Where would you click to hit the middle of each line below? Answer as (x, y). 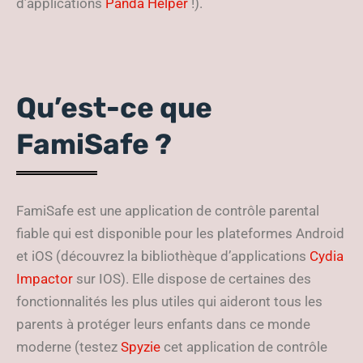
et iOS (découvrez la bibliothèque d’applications (163, 256)
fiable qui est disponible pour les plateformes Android (180, 233)
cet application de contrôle (244, 347)
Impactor (45, 279)
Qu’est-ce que (114, 108)
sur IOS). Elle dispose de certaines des (192, 279)
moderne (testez (68, 347)
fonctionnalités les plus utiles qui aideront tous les (169, 301)
